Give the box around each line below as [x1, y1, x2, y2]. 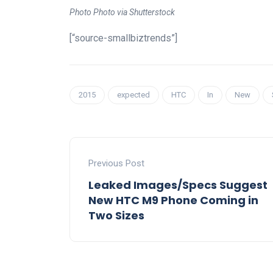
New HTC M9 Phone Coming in [88, 192, 258, 208]
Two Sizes [88, 207, 144, 223]
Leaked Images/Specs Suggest [88, 177, 268, 193]
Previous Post [88, 157, 144, 169]
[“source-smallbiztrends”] [69, 32, 177, 44]
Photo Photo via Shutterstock [69, 7, 175, 17]
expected [117, 90, 150, 99]
